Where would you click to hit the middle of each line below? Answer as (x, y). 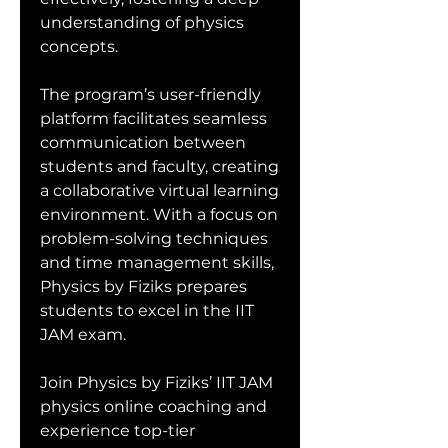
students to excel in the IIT (147, 310)
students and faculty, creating (159, 166)
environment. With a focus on (159, 214)
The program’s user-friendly (150, 94)
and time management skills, (157, 262)
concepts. (79, 46)
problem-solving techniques (154, 238)
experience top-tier (117, 430)
